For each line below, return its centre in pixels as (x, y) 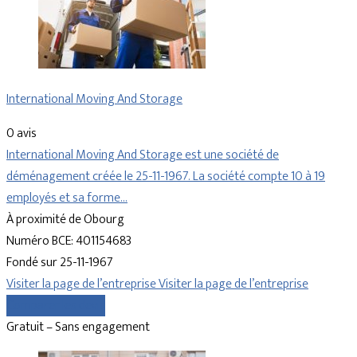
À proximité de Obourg (65, 220)
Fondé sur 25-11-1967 (60, 263)
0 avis (22, 134)
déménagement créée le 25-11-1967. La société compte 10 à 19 (166, 177)
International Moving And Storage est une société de (143, 155)
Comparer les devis (56, 306)
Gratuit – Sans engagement (78, 328)
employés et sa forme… (67, 198)
